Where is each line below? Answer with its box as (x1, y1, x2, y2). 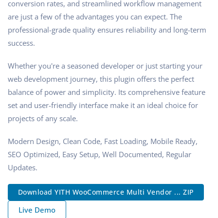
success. (8, 37, 35, 48)
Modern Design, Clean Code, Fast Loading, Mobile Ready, (8, 136, 198, 146)
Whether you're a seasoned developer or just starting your (8, 60, 202, 71)
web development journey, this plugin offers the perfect (8, 73, 194, 84)
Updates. (8, 162, 37, 172)
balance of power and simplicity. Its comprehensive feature (8, 87, 205, 97)
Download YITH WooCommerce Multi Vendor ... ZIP (18, 187, 194, 197)
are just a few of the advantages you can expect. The (8, 11, 182, 21)
